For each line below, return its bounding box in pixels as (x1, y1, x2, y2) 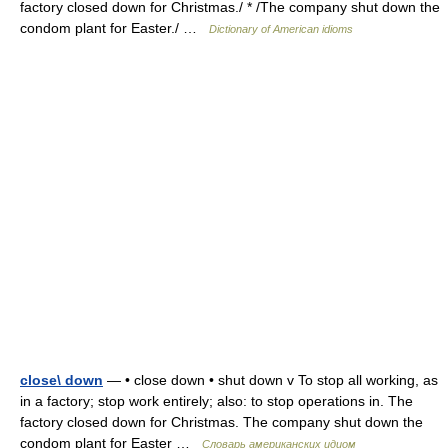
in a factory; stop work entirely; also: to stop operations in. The (20, 393, 413, 409)
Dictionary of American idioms (209, 23, 353, 35)
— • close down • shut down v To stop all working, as (103, 372, 438, 388)
